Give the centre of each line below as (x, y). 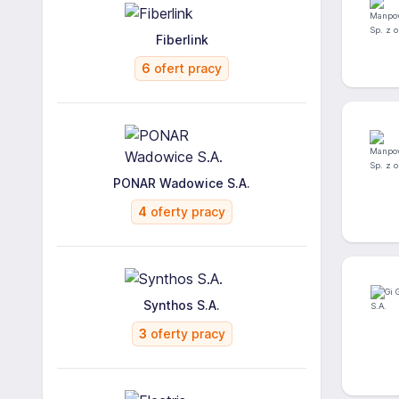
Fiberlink (182, 40)
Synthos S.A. (182, 305)
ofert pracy (186, 68)
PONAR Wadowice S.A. (182, 183)
